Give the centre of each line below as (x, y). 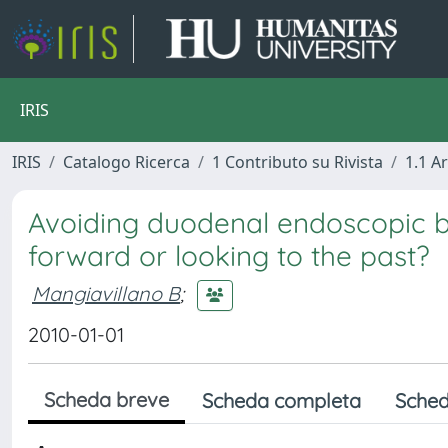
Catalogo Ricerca (126, 162)
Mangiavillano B (106, 293)
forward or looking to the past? (229, 255)
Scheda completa (281, 400)
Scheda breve (106, 399)
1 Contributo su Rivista (297, 162)
